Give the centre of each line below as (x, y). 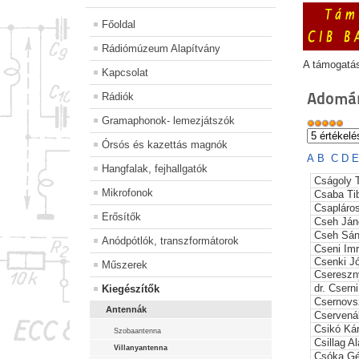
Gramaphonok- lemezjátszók (168, 121)
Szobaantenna (137, 331)
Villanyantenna (141, 348)
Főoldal (119, 25)
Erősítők (121, 217)
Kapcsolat (125, 73)
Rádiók (118, 97)
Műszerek (125, 265)
